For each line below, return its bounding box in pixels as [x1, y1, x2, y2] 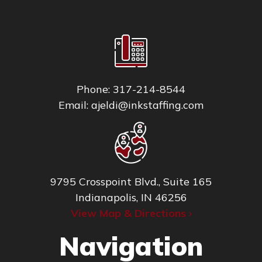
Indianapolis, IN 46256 [75, 191, 187, 205]
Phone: [77, 82, 113, 96]
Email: [58, 98, 91, 112]
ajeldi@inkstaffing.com [91, 98, 204, 112]
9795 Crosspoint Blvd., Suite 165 [50, 175, 212, 189]
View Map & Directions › [70, 206, 192, 220]
